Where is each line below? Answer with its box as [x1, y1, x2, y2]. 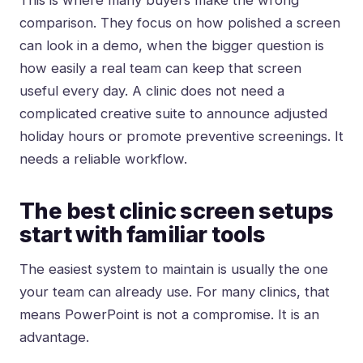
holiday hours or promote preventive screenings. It [19, 128, 344, 145]
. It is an [271, 306, 319, 323]
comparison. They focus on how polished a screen [19, 15, 340, 32]
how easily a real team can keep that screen [19, 60, 301, 77]
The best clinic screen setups [19, 198, 334, 225]
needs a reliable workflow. [19, 151, 187, 168]
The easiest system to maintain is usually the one [19, 261, 328, 278]
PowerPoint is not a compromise [65, 306, 271, 323]
